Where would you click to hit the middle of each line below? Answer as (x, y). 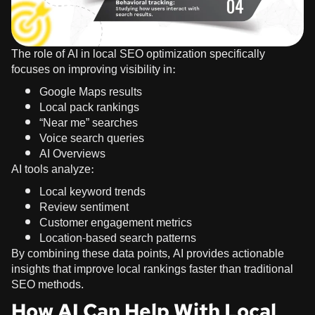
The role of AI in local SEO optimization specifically (138, 54)
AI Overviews (72, 154)
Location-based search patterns (118, 238)
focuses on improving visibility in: (93, 70)
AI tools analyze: (52, 169)
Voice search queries (92, 139)
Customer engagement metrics (116, 223)
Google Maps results (91, 92)
